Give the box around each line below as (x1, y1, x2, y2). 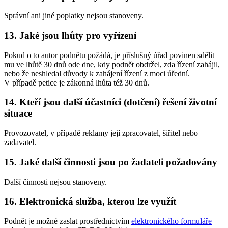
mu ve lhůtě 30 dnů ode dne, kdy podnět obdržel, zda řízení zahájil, (4, 60, 220, 69)
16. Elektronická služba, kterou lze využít (4, 196, 176, 207)
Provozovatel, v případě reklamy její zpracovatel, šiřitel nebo (4, 129, 198, 138)
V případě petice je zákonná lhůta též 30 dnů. (4, 78, 149, 87)
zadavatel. (4, 138, 36, 147)
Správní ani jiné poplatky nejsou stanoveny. (4, 11, 144, 20)
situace (4, 108, 32, 119)
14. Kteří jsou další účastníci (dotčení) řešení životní (4, 97, 217, 108)
